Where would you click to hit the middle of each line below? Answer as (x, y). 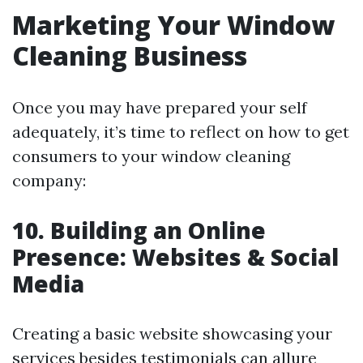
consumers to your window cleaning (151, 156)
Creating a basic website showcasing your (172, 333)
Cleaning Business (130, 56)
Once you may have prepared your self (160, 107)
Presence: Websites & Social (175, 257)
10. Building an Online (139, 230)
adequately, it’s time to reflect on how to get (181, 132)
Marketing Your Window (173, 25)
